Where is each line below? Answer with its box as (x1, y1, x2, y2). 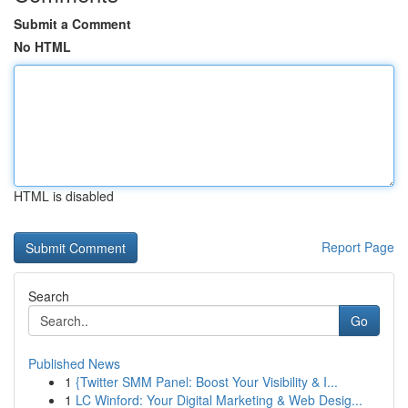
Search (28, 287, 69, 305)
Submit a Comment (14, 15, 131, 33)
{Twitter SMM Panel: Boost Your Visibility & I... (76, 372, 338, 391)
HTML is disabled (14, 187, 114, 205)
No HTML (14, 37, 71, 56)
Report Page (321, 238, 394, 256)
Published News (28, 354, 120, 372)
